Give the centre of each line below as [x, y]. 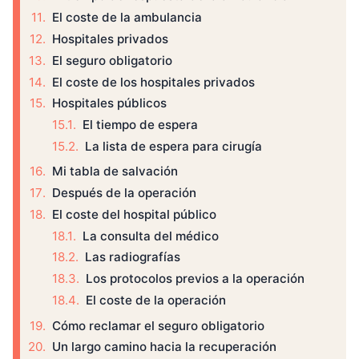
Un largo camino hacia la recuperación [164, 347]
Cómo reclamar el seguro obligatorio [158, 325]
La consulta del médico [151, 236]
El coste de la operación [156, 300]
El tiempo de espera [140, 125]
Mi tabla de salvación [115, 171]
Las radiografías [133, 257]
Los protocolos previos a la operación [195, 279]
